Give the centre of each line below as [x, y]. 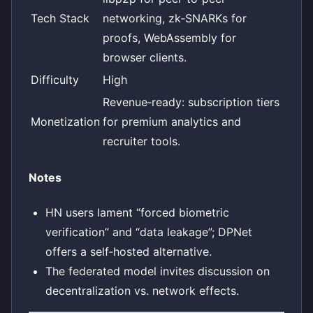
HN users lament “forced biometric [137, 212]
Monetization [65, 121]
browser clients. [145, 57]
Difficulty [55, 79]
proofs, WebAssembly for [169, 37]
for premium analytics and [172, 121]
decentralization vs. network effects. [142, 290]
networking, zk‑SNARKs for [175, 18]
